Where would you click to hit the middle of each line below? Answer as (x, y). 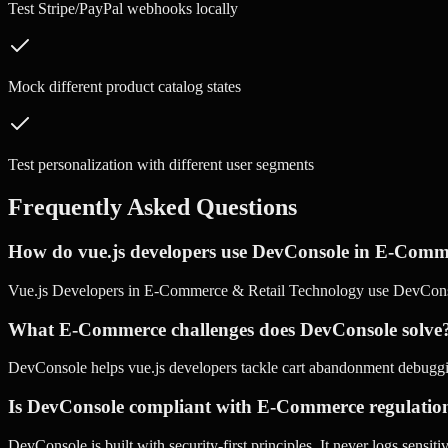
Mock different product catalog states (124, 87)
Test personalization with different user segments (161, 165)
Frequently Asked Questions (152, 207)
